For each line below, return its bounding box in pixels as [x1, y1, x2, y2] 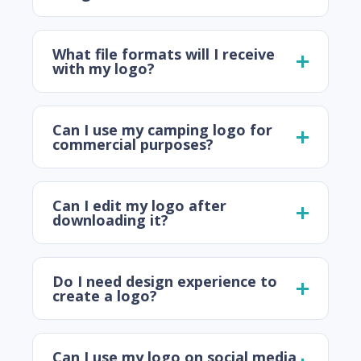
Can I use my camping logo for [52, 120, 272, 140]
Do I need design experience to [52, 272, 277, 292]
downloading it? [52, 210, 168, 230]
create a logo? [52, 286, 157, 306]
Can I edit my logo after [52, 196, 226, 216]
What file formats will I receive [52, 44, 275, 64]
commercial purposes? [52, 135, 214, 155]
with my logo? [52, 59, 155, 79]
